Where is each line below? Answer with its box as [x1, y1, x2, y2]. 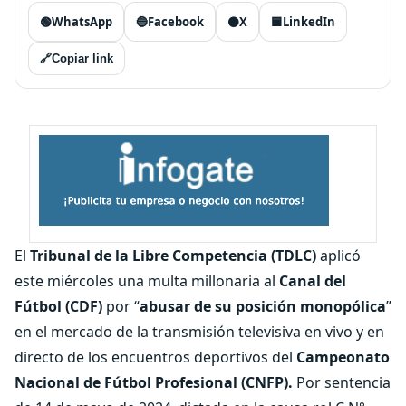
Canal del [279, 271, 346, 291]
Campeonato [296, 347, 390, 367]
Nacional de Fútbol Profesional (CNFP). [14, 372, 293, 392]
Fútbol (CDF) [14, 296, 102, 316]
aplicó [316, 246, 361, 266]
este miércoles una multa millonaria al [14, 271, 279, 291]
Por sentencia [293, 372, 391, 392]
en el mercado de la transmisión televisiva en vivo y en [14, 322, 384, 342]
